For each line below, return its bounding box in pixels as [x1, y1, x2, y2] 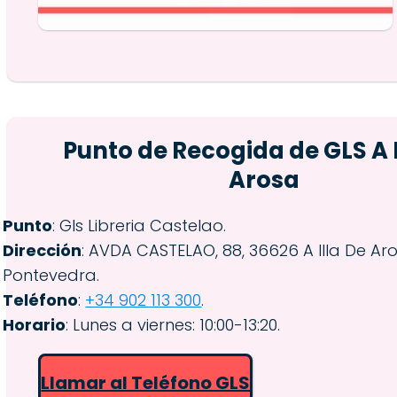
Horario [3, 313, 66, 336]
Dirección [3, 238, 82, 261]
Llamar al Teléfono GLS [41, 370, 251, 395]
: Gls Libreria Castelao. [52, 214, 227, 237]
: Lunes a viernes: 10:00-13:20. [66, 313, 281, 336]
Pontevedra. [3, 263, 100, 286]
